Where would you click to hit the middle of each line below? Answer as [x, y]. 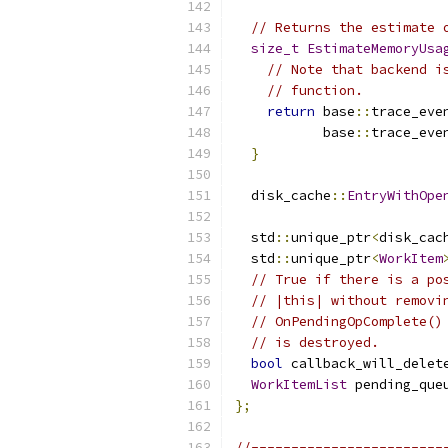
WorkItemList [299, 384]
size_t [275, 48]
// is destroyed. [315, 342]
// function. [315, 90]
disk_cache [283, 195]
